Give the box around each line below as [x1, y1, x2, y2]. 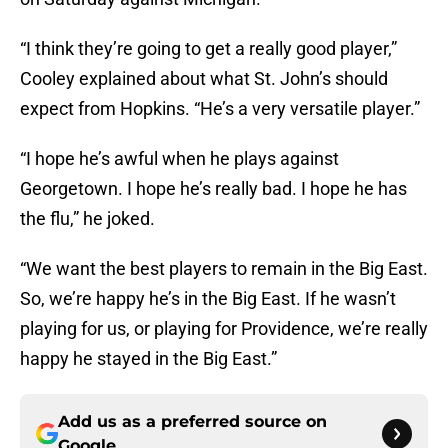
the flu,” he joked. [20, 208, 155, 230]
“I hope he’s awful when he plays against [20, 148, 339, 170]
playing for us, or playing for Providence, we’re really [20, 318, 428, 340]
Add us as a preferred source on [58, 412, 327, 432]
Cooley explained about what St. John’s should [20, 68, 388, 90]
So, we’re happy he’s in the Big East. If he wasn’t [20, 288, 396, 310]
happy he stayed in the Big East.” [20, 348, 277, 370]
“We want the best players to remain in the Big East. [20, 258, 428, 280]
